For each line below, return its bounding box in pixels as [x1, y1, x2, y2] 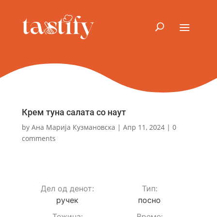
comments [21, 133, 56, 143]
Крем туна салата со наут [21, 107, 126, 117]
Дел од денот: [41, 183, 94, 193]
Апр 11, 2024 [123, 122, 165, 132]
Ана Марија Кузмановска [31, 122, 115, 132]
